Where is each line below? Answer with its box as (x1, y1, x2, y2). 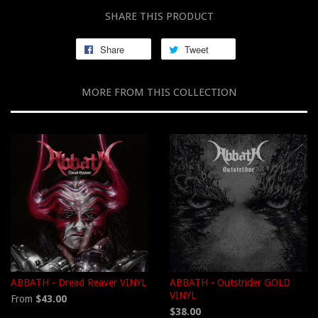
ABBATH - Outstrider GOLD (170, 277, 290, 289)
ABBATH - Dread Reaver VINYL (11, 277, 146, 289)
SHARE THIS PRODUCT (104, 10, 214, 23)
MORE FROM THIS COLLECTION (81, 86, 237, 99)
